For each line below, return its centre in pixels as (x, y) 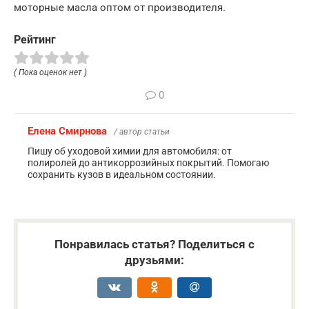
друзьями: (154, 260)
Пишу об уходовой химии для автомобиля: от (130, 151)
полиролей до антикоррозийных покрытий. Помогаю (148, 162)
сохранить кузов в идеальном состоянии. (122, 174)
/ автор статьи (142, 131)
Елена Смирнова (67, 131)
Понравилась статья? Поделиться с (154, 244)
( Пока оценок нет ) (50, 72)
